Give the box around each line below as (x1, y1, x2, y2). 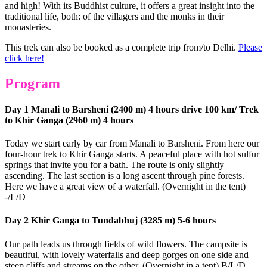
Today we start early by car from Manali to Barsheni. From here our (5, 138, 259, 149)
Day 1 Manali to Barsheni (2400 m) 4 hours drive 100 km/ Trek (5, 104, 259, 114)
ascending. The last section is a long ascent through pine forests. (5, 170, 244, 181)
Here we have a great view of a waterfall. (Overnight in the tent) (5, 181, 246, 192)
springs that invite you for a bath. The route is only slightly (5, 160, 224, 170)
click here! (5, 52, 44, 63)
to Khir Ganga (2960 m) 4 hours (5, 114, 133, 125)
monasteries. (5, 21, 51, 32)
